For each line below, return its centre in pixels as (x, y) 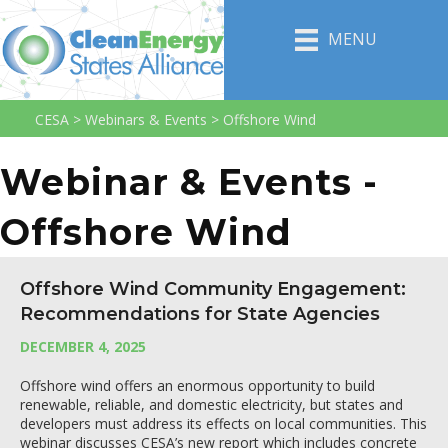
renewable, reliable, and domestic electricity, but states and (211, 404)
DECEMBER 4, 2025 (83, 346)
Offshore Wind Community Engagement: (213, 289)
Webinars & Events (146, 119)
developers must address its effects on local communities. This (223, 423)
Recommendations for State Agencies (200, 314)
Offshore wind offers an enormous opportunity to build (197, 385)
